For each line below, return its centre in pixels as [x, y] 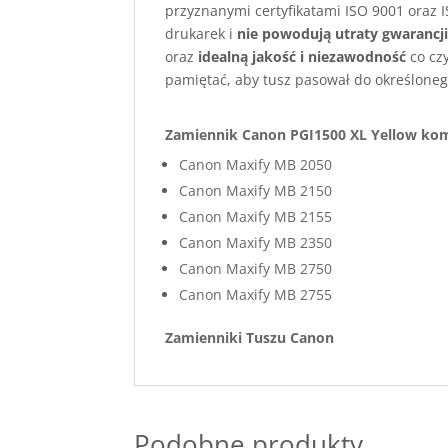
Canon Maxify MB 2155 [256, 216]
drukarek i [201, 33]
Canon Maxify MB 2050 [256, 164]
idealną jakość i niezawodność [302, 56]
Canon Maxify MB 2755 [256, 294]
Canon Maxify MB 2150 [256, 190]
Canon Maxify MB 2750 [256, 268]
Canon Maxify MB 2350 [256, 242]
